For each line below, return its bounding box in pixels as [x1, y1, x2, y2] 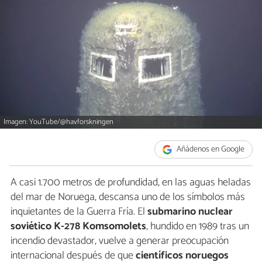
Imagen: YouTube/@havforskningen [4, 116, 114, 129]
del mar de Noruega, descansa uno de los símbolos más [11, 188, 245, 206]
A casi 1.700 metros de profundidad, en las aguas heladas [11, 174, 251, 192]
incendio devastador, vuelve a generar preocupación [11, 232, 229, 250]
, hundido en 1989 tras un [146, 218, 249, 236]
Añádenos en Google [175, 143, 245, 157]
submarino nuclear [147, 203, 233, 221]
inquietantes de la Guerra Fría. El [11, 203, 147, 221]
